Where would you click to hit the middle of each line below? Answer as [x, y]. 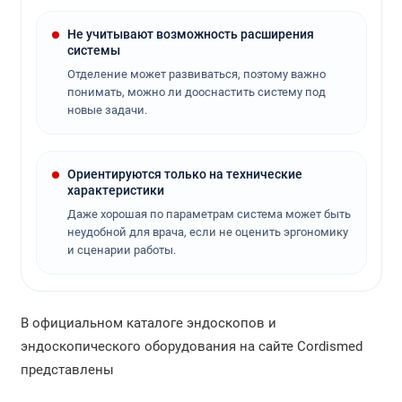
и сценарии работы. [121, 249]
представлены [69, 369]
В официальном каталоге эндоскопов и [148, 323]
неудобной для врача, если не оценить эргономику [207, 232]
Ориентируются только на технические [184, 174]
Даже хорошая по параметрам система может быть [209, 214]
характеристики [115, 190]
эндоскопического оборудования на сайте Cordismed [191, 346]
